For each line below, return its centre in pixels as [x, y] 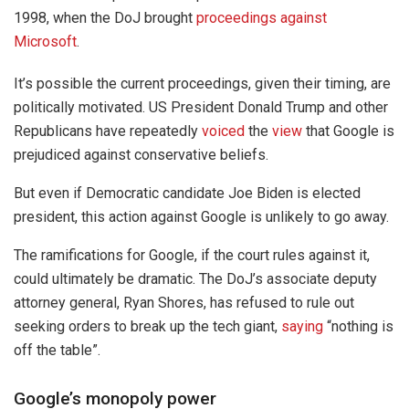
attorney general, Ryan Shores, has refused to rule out [184, 303]
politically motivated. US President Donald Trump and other [201, 108]
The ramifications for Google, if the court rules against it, [192, 256]
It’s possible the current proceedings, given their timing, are [202, 84]
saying [302, 327]
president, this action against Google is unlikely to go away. [201, 217]
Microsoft [45, 42]
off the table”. [57, 351]
